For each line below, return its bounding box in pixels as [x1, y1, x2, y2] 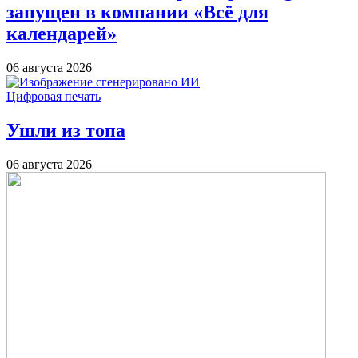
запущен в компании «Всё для [6, 2, 268, 23]
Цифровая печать [6, 89, 101, 104]
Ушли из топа [6, 120, 125, 141]
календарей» [6, 23, 117, 45]
